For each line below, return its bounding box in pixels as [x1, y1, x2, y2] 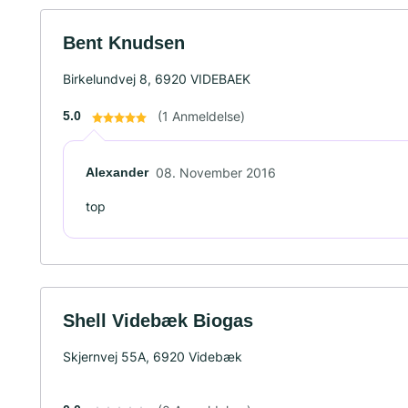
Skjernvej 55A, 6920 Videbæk [63, 349, 242, 364]
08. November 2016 [156, 165, 276, 180]
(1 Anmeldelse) [158, 108, 245, 124]
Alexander [86, 165, 148, 179]
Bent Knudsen [63, 33, 185, 53]
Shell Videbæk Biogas [63, 311, 253, 331]
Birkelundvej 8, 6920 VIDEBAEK [63, 71, 250, 87]
